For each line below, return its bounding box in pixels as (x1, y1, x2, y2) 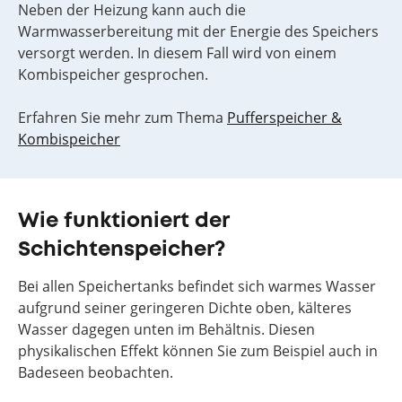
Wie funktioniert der (18, 212, 229, 231)
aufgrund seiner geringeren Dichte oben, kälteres (18, 298, 352, 318)
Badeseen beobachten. (18, 363, 173, 382)
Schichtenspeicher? (18, 240, 225, 259)
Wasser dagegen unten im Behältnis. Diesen (18, 319, 315, 339)
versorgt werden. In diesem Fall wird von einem (18, 43, 336, 63)
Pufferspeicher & (227, 108, 342, 127)
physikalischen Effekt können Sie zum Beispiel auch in (18, 341, 378, 361)
